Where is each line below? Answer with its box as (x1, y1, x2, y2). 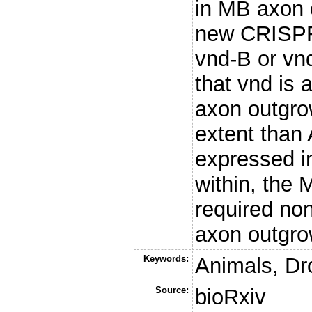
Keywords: (143, 253, 189, 264)
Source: (155, 284, 189, 295)
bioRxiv (195, 284, 267, 309)
